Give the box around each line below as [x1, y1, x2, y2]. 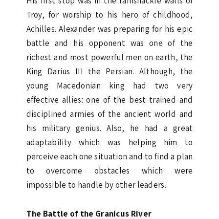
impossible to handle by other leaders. [26, 179, 166, 190]
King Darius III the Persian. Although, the [26, 66, 193, 77]
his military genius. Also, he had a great [26, 122, 193, 133]
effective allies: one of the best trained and [26, 94, 193, 105]
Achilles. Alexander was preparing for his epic [26, 23, 193, 34]
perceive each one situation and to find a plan [26, 151, 193, 162]
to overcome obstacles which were [26, 165, 193, 176]
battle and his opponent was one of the [26, 37, 193, 48]
